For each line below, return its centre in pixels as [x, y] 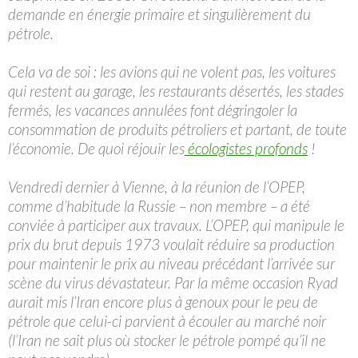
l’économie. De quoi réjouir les [96, 148]
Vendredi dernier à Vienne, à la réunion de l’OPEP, [157, 186]
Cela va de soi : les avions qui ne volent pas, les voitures [172, 71]
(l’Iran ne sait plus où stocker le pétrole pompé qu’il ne [167, 340]
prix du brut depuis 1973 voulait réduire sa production [171, 244]
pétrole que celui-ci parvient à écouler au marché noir [167, 320]
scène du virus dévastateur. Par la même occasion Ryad [173, 282]
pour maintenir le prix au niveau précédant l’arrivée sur [171, 263]
